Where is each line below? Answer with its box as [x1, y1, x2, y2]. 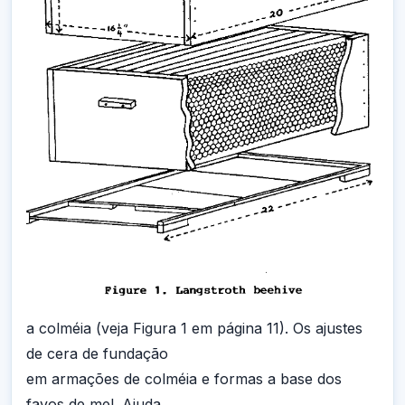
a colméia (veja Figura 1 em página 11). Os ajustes [26, 319, 363, 338]
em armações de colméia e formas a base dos [26, 370, 342, 389]
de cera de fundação [26, 344, 168, 363]
